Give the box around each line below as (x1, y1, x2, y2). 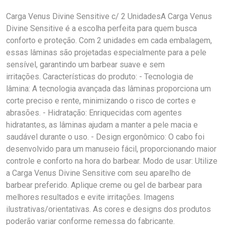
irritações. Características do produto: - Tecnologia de (6, 72, 193, 81)
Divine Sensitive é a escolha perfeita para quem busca (6, 24, 197, 33)
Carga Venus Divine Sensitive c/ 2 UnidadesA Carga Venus (6, 12, 212, 21)
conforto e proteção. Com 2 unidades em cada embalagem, (6, 36, 212, 45)
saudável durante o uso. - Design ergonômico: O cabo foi (6, 132, 204, 142)
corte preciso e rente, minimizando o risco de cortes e (6, 96, 196, 105)
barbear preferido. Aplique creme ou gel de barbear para (6, 180, 202, 190)
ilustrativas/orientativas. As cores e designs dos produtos (6, 204, 211, 214)
